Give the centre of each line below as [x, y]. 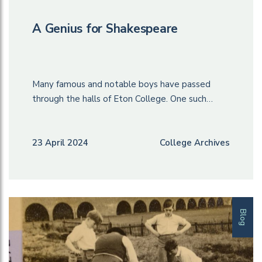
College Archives [195, 143]
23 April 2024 [60, 143]
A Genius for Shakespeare [107, 29]
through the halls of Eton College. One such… [123, 99]
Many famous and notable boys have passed [121, 85]
